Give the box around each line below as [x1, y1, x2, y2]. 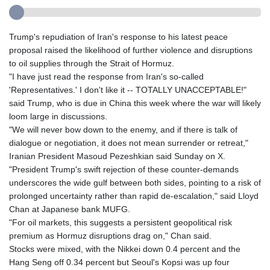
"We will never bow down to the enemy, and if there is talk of [9, 125, 237, 135]
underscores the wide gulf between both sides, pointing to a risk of [9, 178, 261, 188]
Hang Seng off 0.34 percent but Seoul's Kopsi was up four [9, 257, 230, 268]
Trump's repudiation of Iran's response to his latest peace [9, 32, 228, 42]
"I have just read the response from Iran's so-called [9, 72, 204, 82]
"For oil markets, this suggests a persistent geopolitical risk [9, 218, 232, 228]
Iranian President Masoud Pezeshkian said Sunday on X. [9, 151, 225, 162]
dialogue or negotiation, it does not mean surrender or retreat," [9, 138, 248, 148]
